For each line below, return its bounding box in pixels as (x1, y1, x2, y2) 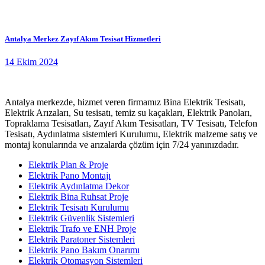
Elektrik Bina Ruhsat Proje (28, 192, 128, 202)
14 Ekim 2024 (5, 57, 58, 67)
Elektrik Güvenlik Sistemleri (28, 213, 134, 224)
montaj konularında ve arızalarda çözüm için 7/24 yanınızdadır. (5, 140, 239, 150)
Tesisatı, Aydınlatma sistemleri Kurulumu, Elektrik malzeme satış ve (5, 129, 257, 140)
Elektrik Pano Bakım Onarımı (28, 245, 140, 256)
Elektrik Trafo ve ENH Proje (28, 224, 136, 234)
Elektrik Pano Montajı (28, 170, 111, 181)
